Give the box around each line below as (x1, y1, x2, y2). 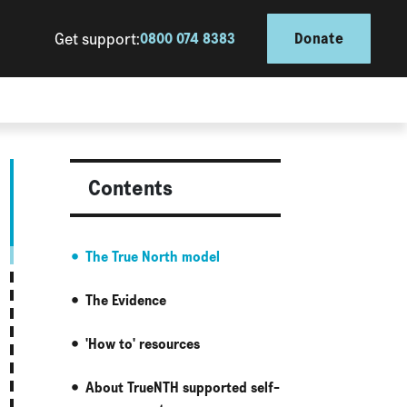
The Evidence (84, 291, 166, 310)
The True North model (84, 247, 220, 266)
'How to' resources (84, 334, 200, 353)
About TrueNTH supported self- (84, 378, 280, 397)
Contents (87, 174, 173, 202)
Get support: (55, 27, 141, 49)
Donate (294, 28, 343, 48)
